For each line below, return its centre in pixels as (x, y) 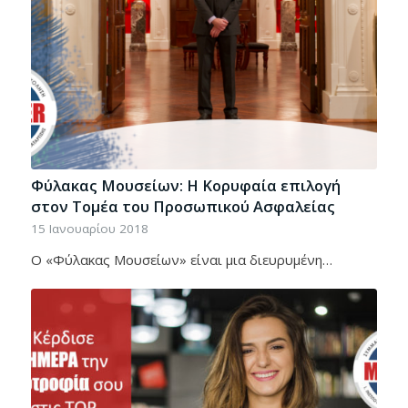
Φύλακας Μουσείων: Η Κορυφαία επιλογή (185, 186)
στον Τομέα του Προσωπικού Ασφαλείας (183, 207)
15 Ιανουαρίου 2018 (89, 229)
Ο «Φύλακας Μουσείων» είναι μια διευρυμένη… (181, 260)
